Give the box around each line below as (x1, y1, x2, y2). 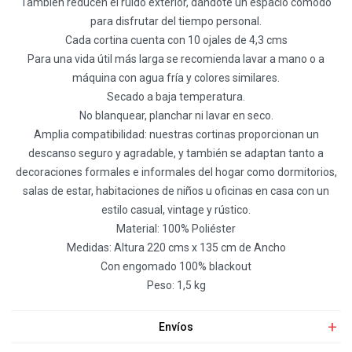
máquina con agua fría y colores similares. (72, 71, 280, 84)
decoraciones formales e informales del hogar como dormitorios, (15, 166, 337, 178)
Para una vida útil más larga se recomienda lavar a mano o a (27, 53, 324, 65)
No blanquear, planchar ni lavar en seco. (79, 109, 273, 122)
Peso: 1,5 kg (146, 279, 206, 291)
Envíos (159, 321, 193, 333)
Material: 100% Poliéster (116, 222, 236, 235)
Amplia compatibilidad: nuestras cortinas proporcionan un (33, 128, 319, 141)
